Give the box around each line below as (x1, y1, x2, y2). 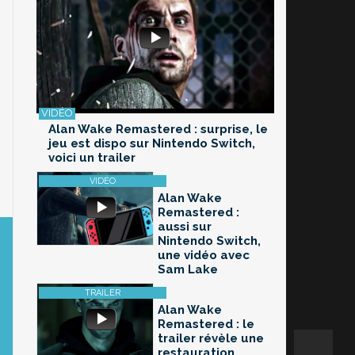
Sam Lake (158, 262, 218, 277)
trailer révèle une (158, 331, 264, 346)
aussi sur (158, 219, 212, 235)
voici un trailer (48, 151, 136, 166)
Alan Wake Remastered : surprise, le (48, 122, 268, 137)
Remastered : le (158, 317, 254, 332)
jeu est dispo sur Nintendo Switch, (48, 136, 255, 151)
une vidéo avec (158, 248, 250, 263)
